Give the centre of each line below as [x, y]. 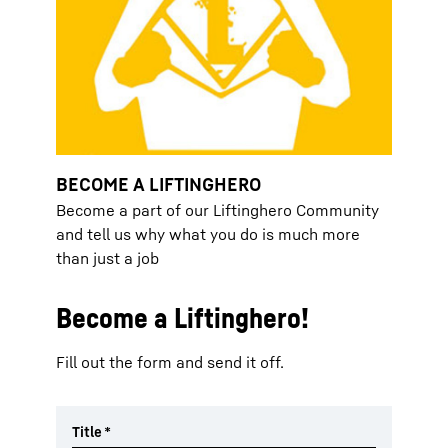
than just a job [107, 257]
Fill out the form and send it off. [170, 361]
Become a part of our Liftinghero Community [217, 209]
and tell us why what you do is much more [208, 233]
